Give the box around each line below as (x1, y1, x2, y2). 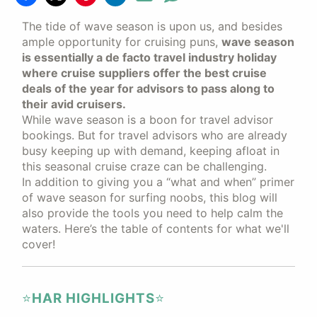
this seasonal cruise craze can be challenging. (22, 159, 267, 173)
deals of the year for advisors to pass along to (22, 81, 275, 96)
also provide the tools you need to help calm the (22, 206, 283, 220)
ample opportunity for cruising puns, (22, 35, 221, 49)
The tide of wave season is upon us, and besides (22, 19, 282, 33)
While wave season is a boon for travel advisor (22, 113, 273, 127)
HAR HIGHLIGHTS (32, 290, 155, 306)
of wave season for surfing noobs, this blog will (22, 190, 277, 204)
